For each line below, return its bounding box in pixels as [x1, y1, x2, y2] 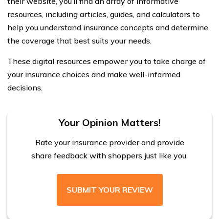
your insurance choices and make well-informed [7, 69, 180, 80]
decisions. [7, 83, 43, 93]
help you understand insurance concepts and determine [7, 22, 208, 33]
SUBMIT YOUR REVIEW [66, 185, 153, 195]
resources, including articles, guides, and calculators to [7, 9, 200, 20]
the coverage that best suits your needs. [7, 36, 152, 46]
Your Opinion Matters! [58, 116, 161, 129]
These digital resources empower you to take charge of [7, 56, 206, 66]
